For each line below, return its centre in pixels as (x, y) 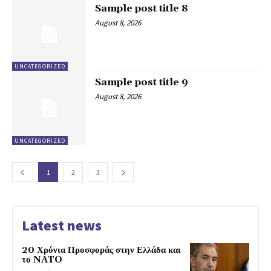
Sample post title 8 (142, 9)
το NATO (42, 260)
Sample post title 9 (142, 83)
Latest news (62, 225)
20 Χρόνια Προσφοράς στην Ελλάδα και (101, 250)
